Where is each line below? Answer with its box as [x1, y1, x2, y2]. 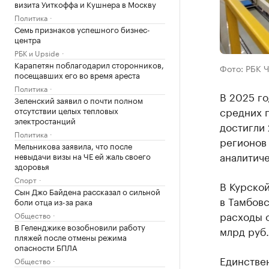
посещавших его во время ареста [14, 68, 140, 80]
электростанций [14, 114, 76, 126]
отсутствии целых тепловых [14, 104, 118, 116]
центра [14, 33, 41, 45]
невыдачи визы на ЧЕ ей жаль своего [14, 150, 151, 162]
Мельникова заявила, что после [14, 139, 132, 151]
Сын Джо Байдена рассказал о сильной [14, 185, 160, 197]
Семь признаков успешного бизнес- [14, 23, 150, 35]
